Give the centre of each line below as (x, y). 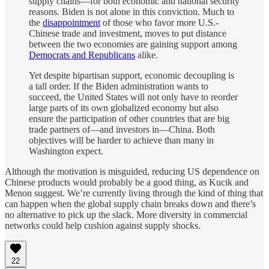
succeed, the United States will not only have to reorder (133, 97)
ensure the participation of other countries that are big (129, 119)
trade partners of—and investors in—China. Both (122, 130)
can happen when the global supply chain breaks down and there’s (130, 204)
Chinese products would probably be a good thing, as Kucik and (127, 183)
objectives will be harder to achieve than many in (121, 141)
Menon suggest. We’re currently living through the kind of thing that (134, 193)
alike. (147, 55)
